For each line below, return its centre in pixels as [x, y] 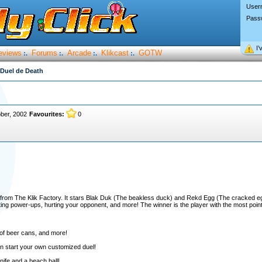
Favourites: [46, 114]
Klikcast [115, 53]
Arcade [79, 53]
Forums [44, 53]
